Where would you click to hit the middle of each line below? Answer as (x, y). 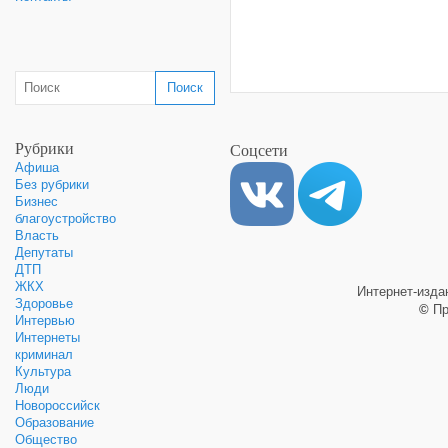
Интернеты (47, 337)
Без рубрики (52, 184)
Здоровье (44, 303)
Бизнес (36, 201)
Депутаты (44, 252)
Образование (54, 422)
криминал (44, 354)
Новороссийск (57, 405)
